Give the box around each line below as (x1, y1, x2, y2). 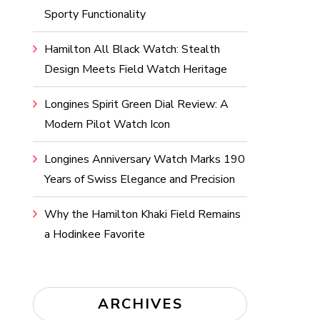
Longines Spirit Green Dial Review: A (44, 96, 229, 112)
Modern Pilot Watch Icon (44, 116, 170, 132)
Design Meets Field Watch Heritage (44, 61, 227, 77)
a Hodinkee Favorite (44, 226, 145, 242)
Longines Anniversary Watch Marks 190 (44, 151, 245, 167)
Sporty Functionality (44, 6, 146, 22)
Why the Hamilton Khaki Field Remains (44, 206, 241, 222)
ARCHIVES (97, 294, 183, 314)
